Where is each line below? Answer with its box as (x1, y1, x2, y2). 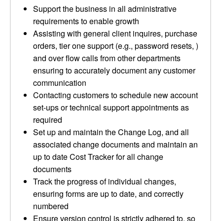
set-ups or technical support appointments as (33, 102, 189, 113)
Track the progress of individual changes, (33, 176, 176, 187)
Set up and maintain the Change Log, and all (33, 126, 189, 138)
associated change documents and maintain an (33, 139, 198, 150)
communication (33, 77, 86, 88)
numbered (33, 200, 69, 212)
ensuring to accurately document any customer (33, 65, 195, 76)
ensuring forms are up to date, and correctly (33, 188, 184, 199)
